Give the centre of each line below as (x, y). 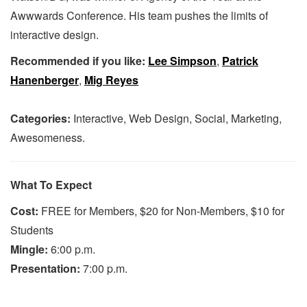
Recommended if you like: (78, 61)
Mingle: (30, 249)
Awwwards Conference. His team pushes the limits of (139, 16)
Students (32, 230)
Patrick (240, 61)
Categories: (40, 119)
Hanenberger (45, 80)
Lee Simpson (182, 61)
